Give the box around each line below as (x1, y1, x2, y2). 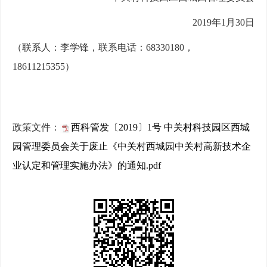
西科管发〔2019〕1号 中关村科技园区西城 (71, 122, 250, 133)
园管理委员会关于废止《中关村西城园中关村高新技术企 (13, 141, 251, 152)
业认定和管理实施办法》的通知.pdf (13, 160, 161, 171)
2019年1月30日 (193, 17, 254, 28)
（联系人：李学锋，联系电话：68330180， (13, 42, 194, 53)
